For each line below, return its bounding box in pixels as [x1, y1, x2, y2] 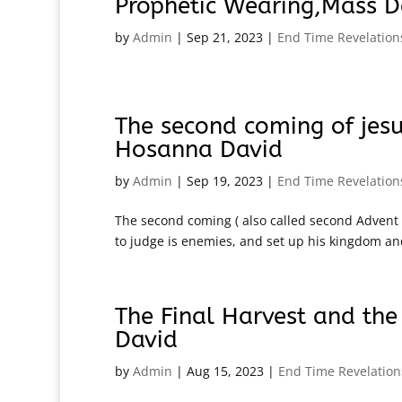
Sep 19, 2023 [186, 172, 263, 190]
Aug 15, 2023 [186, 363, 264, 380]
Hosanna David [114, 135, 283, 164]
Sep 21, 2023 [186, 29, 263, 47]
